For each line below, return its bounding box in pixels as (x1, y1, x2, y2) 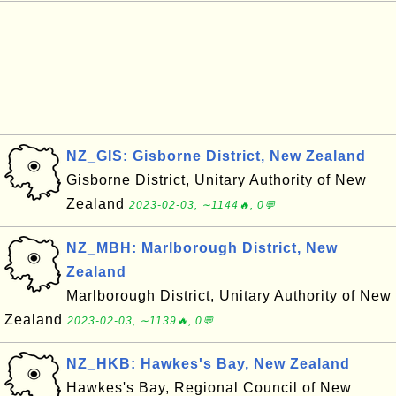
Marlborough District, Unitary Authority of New (66, 288, 392, 303)
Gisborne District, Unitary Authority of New (66, 172, 367, 187)
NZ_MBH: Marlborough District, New (66, 240, 338, 255)
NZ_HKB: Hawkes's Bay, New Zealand (66, 356, 350, 371)
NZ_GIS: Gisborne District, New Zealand (66, 148, 366, 164)
